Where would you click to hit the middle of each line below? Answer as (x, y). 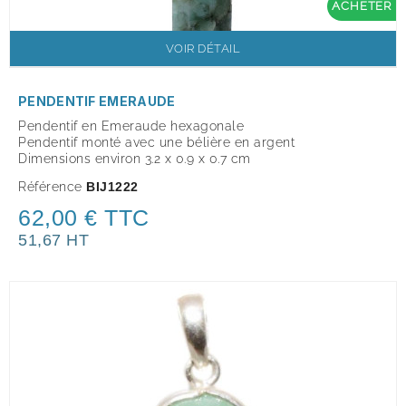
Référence (50, 187)
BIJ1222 (112, 187)
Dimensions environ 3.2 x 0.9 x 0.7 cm (135, 159)
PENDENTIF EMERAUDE (97, 101)
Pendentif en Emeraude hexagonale (131, 126)
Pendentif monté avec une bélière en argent (156, 143)
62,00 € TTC (84, 218)
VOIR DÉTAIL (203, 49)
